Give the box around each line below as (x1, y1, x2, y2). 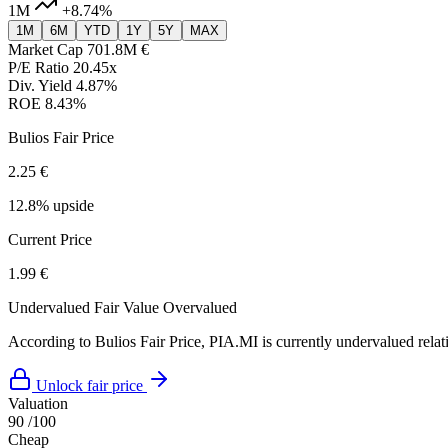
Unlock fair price (36, 377, 143, 395)
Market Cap (8, 41, 83, 59)
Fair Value (94, 299, 159, 317)
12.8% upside (8, 197, 94, 215)
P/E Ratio (8, 59, 69, 77)
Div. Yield (8, 77, 72, 95)
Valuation (8, 395, 68, 413)
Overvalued (163, 299, 237, 317)
